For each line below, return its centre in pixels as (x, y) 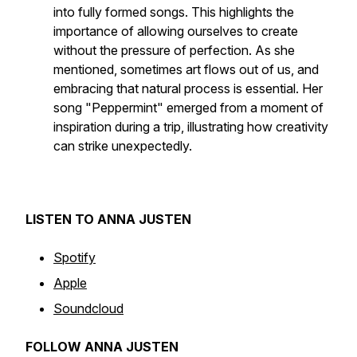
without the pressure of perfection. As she (174, 50)
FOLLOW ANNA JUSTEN (102, 347)
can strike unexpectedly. (123, 146)
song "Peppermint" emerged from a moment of (188, 108)
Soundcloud (88, 308)
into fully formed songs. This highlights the (174, 12)
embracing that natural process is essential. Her (188, 88)
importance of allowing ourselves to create (176, 31)
